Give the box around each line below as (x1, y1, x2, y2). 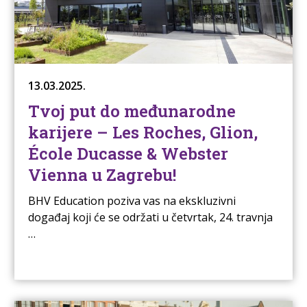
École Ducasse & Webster (27, 143, 228, 165)
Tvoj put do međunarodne (27, 100, 236, 123)
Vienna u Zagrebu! (27, 164, 176, 186)
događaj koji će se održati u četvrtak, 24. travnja (27, 210, 273, 225)
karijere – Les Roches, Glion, (27, 121, 258, 144)
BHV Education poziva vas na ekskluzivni (27, 193, 236, 209)
